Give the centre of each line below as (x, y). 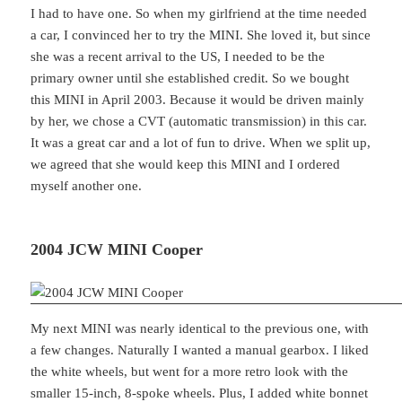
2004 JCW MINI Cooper (117, 250)
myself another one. (87, 186)
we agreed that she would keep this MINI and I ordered (186, 165)
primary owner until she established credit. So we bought (190, 79)
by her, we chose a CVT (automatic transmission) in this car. (199, 122)
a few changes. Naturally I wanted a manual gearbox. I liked (200, 350)
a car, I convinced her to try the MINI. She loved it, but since (201, 35)
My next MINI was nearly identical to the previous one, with (200, 329)
